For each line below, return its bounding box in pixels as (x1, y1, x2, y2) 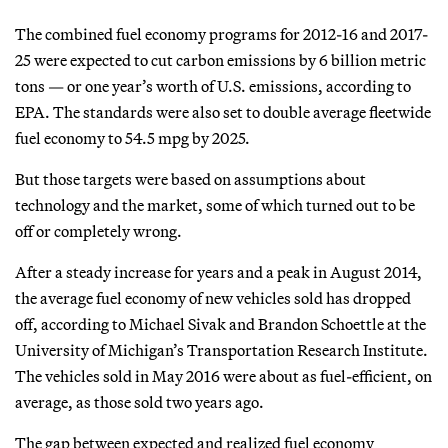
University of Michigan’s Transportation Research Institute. (15, 339, 428, 360)
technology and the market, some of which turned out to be (15, 194, 415, 215)
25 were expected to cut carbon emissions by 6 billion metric (15, 49, 426, 70)
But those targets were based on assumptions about (15, 168, 366, 189)
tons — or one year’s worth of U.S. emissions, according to (15, 75, 411, 96)
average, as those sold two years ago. (15, 391, 264, 412)
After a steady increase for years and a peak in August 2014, (15, 261, 422, 282)
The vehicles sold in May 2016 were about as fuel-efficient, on (15, 365, 432, 386)
